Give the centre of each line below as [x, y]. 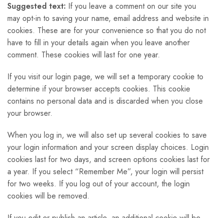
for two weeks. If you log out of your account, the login [99, 184]
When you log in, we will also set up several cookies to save [107, 135]
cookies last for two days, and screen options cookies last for [109, 159]
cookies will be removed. [48, 196]
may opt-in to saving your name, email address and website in [108, 18]
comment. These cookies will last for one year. [84, 55]
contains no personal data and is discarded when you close [105, 101]
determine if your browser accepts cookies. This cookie [99, 89]
